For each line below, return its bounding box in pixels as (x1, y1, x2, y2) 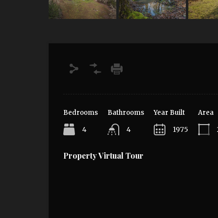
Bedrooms (63, 108, 98, 117)
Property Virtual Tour (63, 150, 144, 161)
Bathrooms (108, 108, 144, 117)
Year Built (154, 108, 185, 117)
